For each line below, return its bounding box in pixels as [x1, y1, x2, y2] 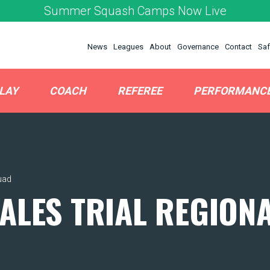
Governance [177, 42, 219, 51]
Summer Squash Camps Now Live [43, 4, 227, 18]
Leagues [113, 42, 143, 51]
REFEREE [118, 84, 162, 97]
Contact [225, 42, 252, 51]
